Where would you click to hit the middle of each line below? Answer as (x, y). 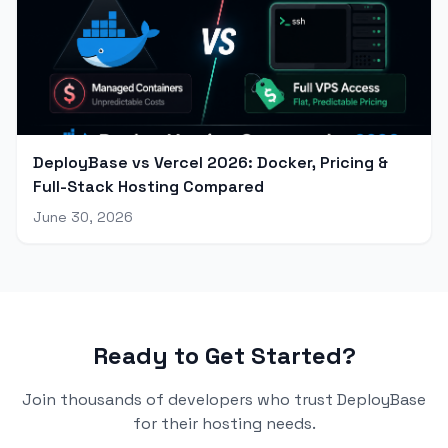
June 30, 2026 (83, 217)
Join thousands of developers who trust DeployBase (224, 400)
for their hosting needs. (224, 424)
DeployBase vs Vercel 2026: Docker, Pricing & (210, 163)
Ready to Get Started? (224, 356)
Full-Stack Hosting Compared (148, 187)
